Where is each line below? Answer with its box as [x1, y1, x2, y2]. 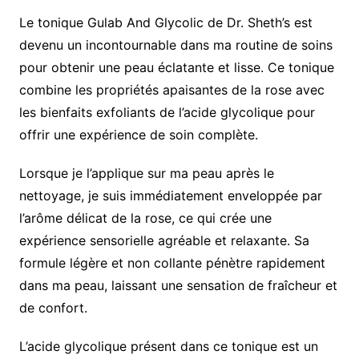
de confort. [18, 300, 87, 317]
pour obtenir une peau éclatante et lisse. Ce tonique [18, 59, 334, 76]
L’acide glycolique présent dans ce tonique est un [18, 338, 318, 355]
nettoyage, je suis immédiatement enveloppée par [18, 188, 322, 204]
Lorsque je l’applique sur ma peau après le [18, 165, 274, 182]
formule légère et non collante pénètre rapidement [18, 255, 325, 272]
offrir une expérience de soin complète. [18, 127, 258, 143]
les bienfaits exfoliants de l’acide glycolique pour [18, 104, 315, 121]
